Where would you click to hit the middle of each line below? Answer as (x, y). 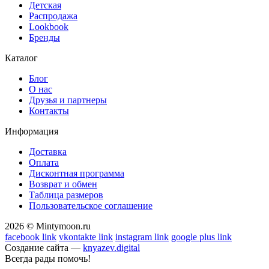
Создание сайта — (44, 248)
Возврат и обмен (63, 184)
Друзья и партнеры (68, 100)
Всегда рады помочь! (48, 259)
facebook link (31, 237)
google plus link (201, 237)
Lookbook (49, 27)
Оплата (44, 163)
